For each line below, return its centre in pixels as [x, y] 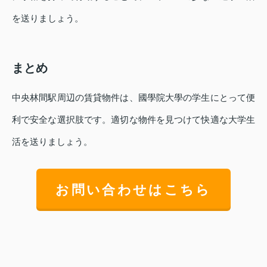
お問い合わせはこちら [133, 190]
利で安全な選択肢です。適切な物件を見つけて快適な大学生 [133, 119]
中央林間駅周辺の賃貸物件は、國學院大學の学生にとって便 [133, 97]
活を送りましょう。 [52, 141]
